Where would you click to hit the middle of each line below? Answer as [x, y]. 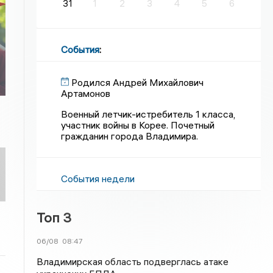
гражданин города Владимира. [130, 136]
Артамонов [86, 93]
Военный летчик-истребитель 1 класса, [148, 114]
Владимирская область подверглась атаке [133, 261]
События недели [98, 179]
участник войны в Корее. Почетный [138, 125]
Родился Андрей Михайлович [138, 82]
